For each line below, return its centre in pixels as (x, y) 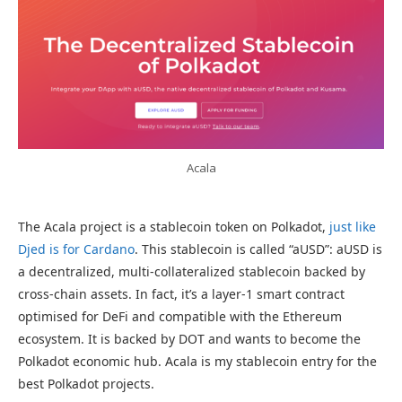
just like (353, 226)
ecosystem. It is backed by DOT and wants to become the (189, 338)
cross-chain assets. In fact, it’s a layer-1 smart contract (181, 293)
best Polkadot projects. (86, 383)
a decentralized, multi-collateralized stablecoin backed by (192, 271)
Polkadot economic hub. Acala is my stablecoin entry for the (197, 361)
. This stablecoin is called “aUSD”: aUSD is (258, 249)
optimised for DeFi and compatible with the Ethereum (180, 316)
